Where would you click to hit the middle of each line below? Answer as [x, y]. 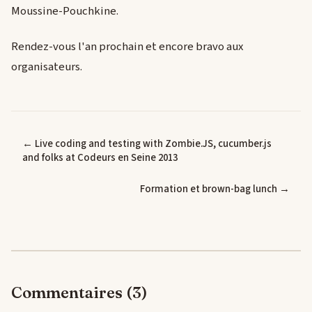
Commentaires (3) [79, 293]
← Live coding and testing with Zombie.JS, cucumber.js [147, 143]
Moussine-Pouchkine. [65, 11]
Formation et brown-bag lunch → [215, 189]
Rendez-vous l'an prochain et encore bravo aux [127, 46]
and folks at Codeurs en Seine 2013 [100, 157]
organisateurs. [47, 67]
